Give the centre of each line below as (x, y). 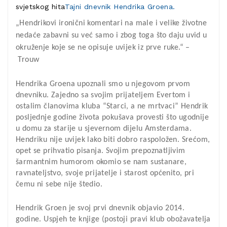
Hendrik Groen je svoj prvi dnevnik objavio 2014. (100, 208)
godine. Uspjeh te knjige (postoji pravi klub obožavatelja (113, 219)
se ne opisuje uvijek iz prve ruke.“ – (129, 48)
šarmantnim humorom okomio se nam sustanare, (101, 162)
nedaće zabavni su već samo (66, 35)
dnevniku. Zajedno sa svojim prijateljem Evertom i (103, 95)
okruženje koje (42, 48)
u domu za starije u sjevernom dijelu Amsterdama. (104, 129)
